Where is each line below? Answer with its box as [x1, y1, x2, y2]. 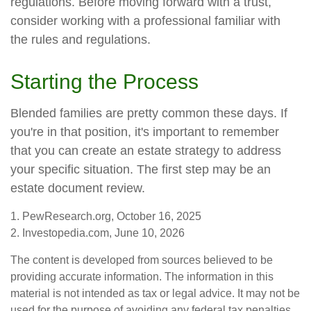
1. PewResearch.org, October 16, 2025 [10, 210, 201, 222]
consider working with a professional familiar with [10, 14, 280, 28]
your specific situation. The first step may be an [10, 162, 271, 176]
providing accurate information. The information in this [10, 271, 274, 283]
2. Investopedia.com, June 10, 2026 [10, 227, 185, 239]
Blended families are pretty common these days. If [10, 106, 287, 120]
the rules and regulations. [10, 33, 151, 47]
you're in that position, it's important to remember [10, 125, 279, 139]
